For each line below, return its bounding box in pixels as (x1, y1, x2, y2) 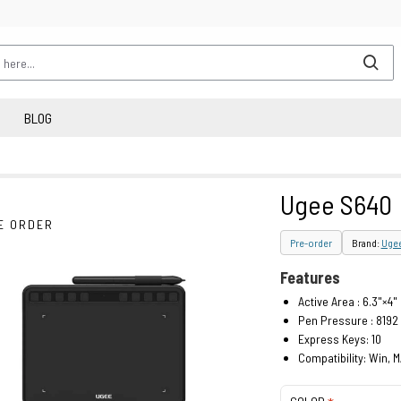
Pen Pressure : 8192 (297, 312, 398, 328)
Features (279, 268, 340, 287)
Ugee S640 (279, 188, 392, 220)
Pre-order (289, 236, 332, 249)
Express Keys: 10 (297, 331, 381, 346)
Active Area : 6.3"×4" (297, 294, 397, 309)
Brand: (351, 236, 381, 249)
